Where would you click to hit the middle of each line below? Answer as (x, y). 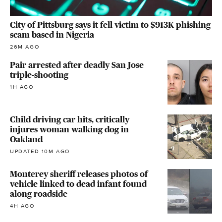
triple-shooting (39, 75)
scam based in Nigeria (52, 35)
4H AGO (22, 206)
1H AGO (22, 87)
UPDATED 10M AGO (40, 152)
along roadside (39, 194)
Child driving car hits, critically (70, 120)
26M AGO (25, 47)
